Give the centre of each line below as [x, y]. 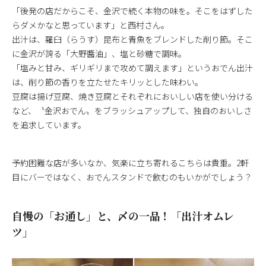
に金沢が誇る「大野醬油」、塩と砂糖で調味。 [99, 53]
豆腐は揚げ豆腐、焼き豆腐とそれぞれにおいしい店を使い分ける [132, 96]
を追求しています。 [49, 124]
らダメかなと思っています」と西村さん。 [91, 25]
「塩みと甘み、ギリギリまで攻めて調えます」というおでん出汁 [132, 67]
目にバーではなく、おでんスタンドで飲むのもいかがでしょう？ [132, 177]
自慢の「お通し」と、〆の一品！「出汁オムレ [123, 215]
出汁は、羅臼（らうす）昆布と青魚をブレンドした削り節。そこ [132, 39]
